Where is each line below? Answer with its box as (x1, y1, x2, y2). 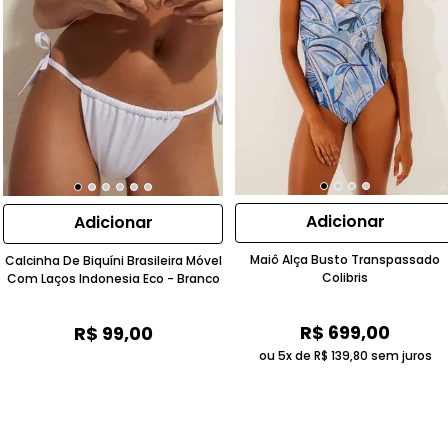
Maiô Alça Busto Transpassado (250, 251, 441, 269)
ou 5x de (258, 347, 314, 365)
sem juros (367, 347, 432, 365)
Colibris (322, 269, 369, 287)
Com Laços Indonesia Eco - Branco (6, 269, 220, 287)
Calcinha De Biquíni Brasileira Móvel (4, 251, 222, 269)
